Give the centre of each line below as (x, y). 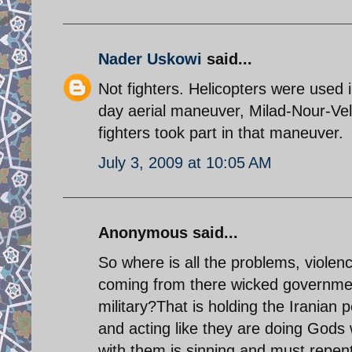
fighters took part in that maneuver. (221, 132)
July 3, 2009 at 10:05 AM (185, 162)
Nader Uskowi (150, 59)
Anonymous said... (168, 232)
